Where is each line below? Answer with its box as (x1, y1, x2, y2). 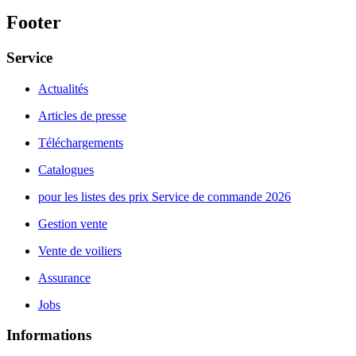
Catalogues (38, 162, 94, 176)
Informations (6, 327, 91, 344)
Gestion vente (38, 216, 107, 230)
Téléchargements (38, 135, 123, 149)
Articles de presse (38, 108, 126, 122)
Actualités (38, 81, 88, 95)
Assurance (38, 270, 91, 284)
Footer (6, 12, 61, 33)
